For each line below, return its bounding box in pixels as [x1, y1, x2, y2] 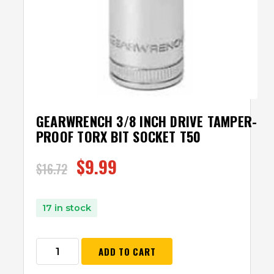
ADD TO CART [98, 244, 156, 258]
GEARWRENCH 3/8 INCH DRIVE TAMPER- [36, 111, 257, 131]
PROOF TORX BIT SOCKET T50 [36, 126, 201, 146]
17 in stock [42, 202, 91, 213]
